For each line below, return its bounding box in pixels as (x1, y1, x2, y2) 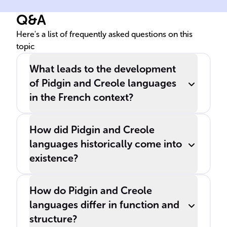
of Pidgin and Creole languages (29, 77, 176, 89)
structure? (29, 213, 77, 225)
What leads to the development (29, 63, 176, 75)
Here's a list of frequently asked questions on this (16, 29, 193, 39)
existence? (29, 152, 78, 164)
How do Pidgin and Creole (29, 184, 152, 197)
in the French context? (29, 91, 133, 103)
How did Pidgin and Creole (29, 124, 155, 136)
